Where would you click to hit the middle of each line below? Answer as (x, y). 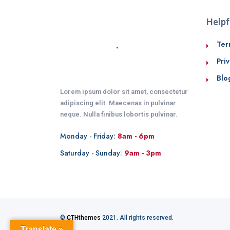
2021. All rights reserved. (137, 217)
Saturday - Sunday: (92, 153)
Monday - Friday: (89, 136)
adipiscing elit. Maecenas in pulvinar (118, 103)
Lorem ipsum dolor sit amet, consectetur (124, 92)
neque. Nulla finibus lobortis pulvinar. (119, 114)
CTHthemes (84, 217)
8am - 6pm (136, 136)
